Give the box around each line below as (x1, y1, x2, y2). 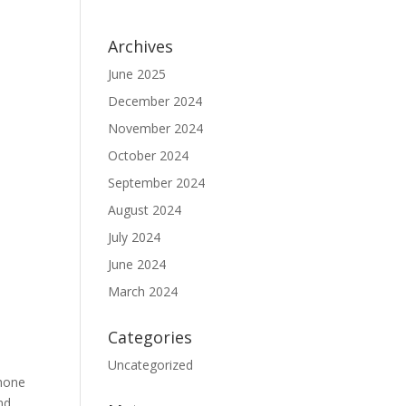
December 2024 (108, 92, 203, 110)
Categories (108, 326, 193, 348)
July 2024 (108, 228, 161, 246)
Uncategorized (108, 356, 194, 373)
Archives (108, 35, 174, 57)
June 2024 (108, 256, 167, 273)
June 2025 (108, 65, 167, 82)
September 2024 (108, 174, 206, 191)
